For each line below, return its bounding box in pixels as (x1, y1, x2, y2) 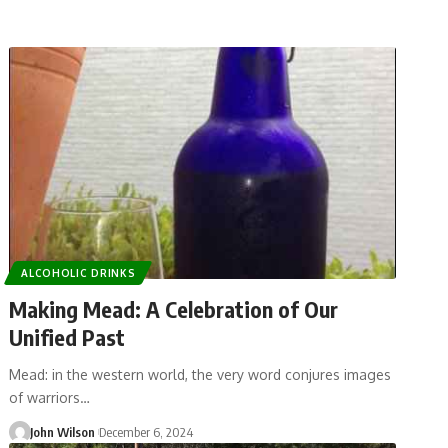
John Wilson (29, 423, 95, 440)
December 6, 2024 (99, 423, 194, 440)
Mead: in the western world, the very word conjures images (9, 365, 392, 383)
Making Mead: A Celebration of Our (9, 294, 339, 323)
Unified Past (9, 322, 126, 351)
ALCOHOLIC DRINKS (21, 266, 136, 279)
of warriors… (9, 388, 91, 406)
